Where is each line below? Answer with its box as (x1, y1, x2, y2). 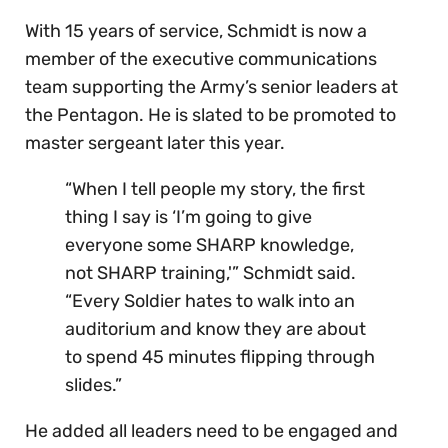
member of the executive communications (25, 48, 377, 71)
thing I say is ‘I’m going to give (65, 206, 312, 229)
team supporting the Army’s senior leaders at (25, 76, 398, 99)
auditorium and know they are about (65, 318, 366, 341)
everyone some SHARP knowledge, (65, 234, 354, 257)
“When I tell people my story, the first (65, 178, 365, 201)
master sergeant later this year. (25, 132, 285, 155)
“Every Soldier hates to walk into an (65, 290, 355, 313)
